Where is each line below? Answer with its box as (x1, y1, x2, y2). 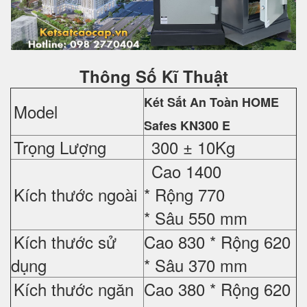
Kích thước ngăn (14, 276, 134, 301)
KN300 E (177, 116, 230, 134)
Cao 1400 (147, 158, 221, 183)
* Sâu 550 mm (144, 205, 247, 230)
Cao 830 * (144, 229, 221, 254)
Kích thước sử (14, 229, 116, 254)
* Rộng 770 (144, 182, 225, 206)
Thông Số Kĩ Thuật (79, 64, 228, 88)
